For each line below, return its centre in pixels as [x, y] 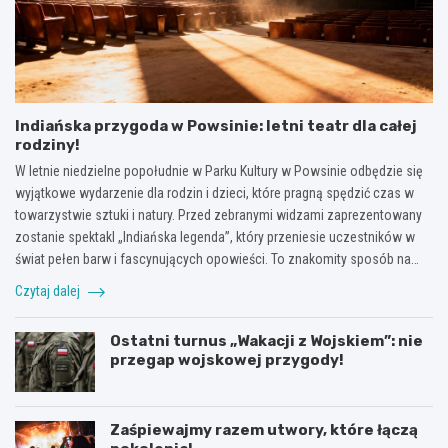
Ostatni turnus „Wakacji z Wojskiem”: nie [266, 340]
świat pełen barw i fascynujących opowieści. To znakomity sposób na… [217, 258]
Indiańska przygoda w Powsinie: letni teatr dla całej [216, 125]
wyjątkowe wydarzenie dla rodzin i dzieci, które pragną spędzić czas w [214, 192]
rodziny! [47, 144]
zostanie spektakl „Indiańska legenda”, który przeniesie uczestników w [215, 236]
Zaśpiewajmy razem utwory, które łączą [264, 429]
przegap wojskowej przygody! [227, 359]
